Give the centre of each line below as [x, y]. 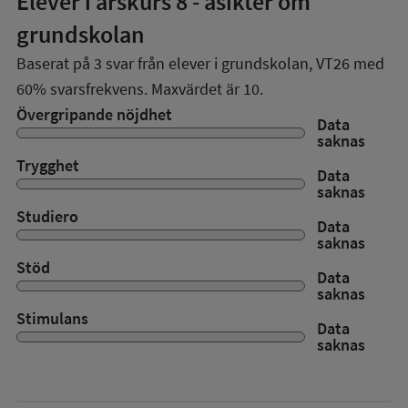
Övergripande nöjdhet [94, 114]
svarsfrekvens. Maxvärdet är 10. [155, 89]
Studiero [47, 216]
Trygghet [48, 165]
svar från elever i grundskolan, [209, 63]
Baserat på [55, 63]
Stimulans [52, 318]
